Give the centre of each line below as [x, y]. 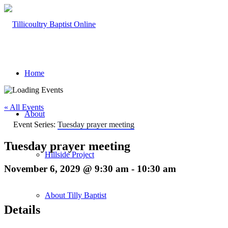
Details [22, 210]
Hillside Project [69, 154]
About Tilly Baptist [76, 195]
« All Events [24, 107]
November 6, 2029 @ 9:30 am [66, 168]
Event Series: [35, 124]
